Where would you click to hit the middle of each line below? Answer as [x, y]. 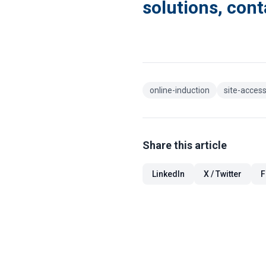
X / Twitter [223, 174]
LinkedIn [168, 174]
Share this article [185, 145]
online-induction [180, 90]
